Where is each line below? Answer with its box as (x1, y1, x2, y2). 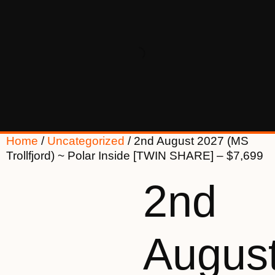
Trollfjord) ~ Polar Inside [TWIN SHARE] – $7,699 (6, 149, 263, 162)
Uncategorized (47, 134, 125, 147)
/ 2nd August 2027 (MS (125, 134, 249, 147)
